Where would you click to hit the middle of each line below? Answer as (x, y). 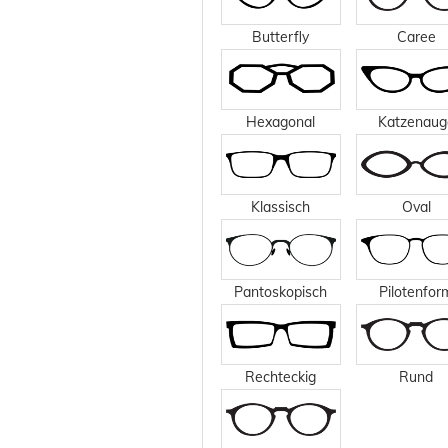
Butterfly (281, 36)
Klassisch (281, 206)
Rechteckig (281, 376)
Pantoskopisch (281, 291)
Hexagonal (281, 121)
